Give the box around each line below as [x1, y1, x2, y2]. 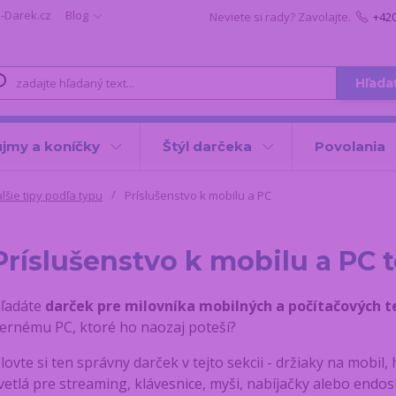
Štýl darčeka [162, 138, 252, 156]
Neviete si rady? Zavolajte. [209, 9, 351, 25]
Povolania [314, 138, 385, 156]
